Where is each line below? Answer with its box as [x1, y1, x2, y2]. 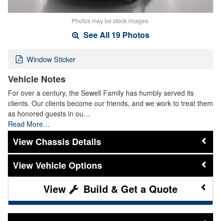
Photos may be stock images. [72, 16, 149, 25]
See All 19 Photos [81, 29, 149, 41]
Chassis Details [36, 135, 101, 148]
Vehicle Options [36, 159, 102, 172]
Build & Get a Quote [80, 182, 178, 196]
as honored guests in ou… [8, 108, 90, 118]
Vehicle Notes [8, 72, 66, 85]
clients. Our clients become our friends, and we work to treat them [8, 98, 213, 108]
